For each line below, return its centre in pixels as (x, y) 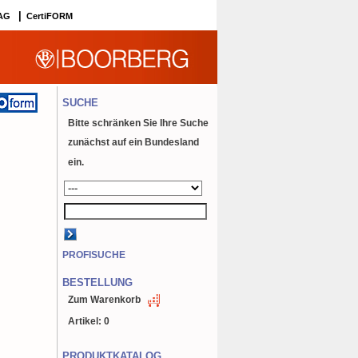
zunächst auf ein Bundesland (134, 143)
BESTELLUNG (98, 283)
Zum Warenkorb (105, 300)
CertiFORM (50, 16)
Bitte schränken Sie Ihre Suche (139, 123)
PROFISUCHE (94, 255)
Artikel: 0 (89, 322)
